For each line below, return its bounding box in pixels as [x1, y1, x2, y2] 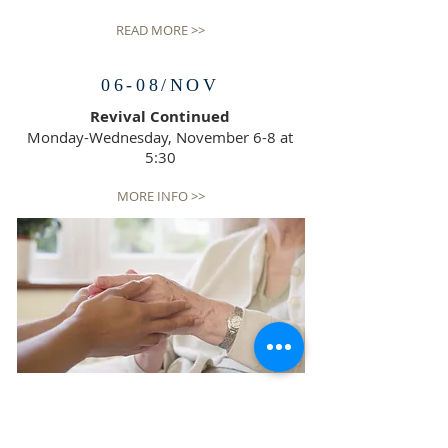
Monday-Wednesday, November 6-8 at [27, 127, 293, 147]
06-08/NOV [101, 75, 220, 95]
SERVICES [109, 394, 212, 411]
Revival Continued [90, 106, 230, 127]
